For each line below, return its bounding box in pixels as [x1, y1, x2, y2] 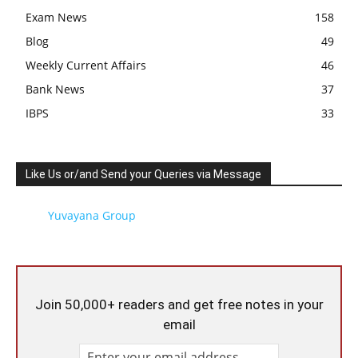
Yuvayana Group [48, 208, 136, 223]
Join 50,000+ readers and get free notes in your [34, 296, 324, 312]
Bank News [26, 82, 85, 97]
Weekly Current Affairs [26, 58, 146, 73]
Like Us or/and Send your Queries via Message [26, 168, 261, 181]
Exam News [26, 10, 87, 25]
